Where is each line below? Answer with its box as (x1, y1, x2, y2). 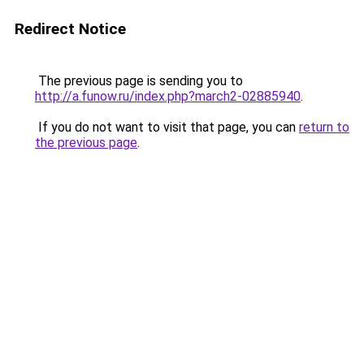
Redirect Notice (15, 19, 126, 38)
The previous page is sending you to (35, 73, 243, 89)
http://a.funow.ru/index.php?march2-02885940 (35, 89, 301, 104)
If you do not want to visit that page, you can (35, 119, 299, 135)
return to (299, 119, 349, 135)
